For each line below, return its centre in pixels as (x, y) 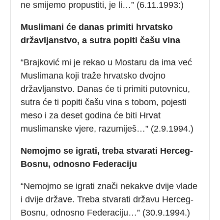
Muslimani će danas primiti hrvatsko (97, 27)
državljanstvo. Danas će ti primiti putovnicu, (106, 89)
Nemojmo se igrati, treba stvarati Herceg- (107, 151)
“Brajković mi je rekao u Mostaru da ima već (107, 62)
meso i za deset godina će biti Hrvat (91, 115)
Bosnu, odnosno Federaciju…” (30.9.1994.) (106, 212)
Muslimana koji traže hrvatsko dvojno (93, 75)
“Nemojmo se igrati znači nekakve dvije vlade (109, 186)
